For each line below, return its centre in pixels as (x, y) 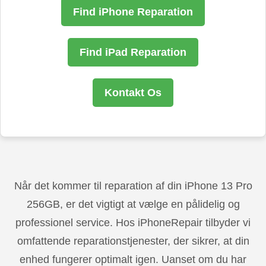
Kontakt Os (133, 92)
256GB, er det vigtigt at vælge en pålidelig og (133, 205)
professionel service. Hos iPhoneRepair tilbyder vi (133, 223)
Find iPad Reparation (133, 52)
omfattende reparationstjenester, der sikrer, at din (133, 241)
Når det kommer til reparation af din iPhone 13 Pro (133, 186)
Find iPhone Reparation (133, 12)
